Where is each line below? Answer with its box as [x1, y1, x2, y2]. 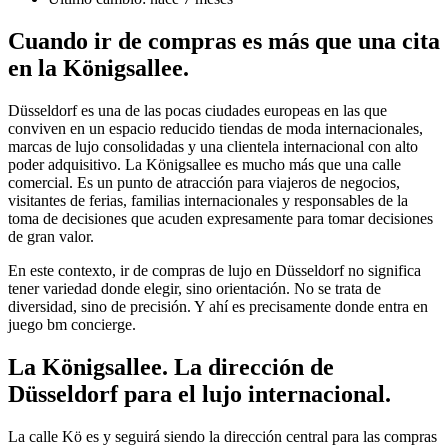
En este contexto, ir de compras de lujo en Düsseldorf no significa [8, 261, 421, 279]
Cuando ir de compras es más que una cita [8, 27, 440, 54]
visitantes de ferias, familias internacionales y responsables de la [8, 191, 408, 209]
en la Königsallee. [8, 54, 189, 81]
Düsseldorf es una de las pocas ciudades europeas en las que [8, 101, 387, 119]
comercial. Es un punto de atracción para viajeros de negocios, [8, 173, 400, 191]
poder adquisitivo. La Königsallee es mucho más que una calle [8, 155, 401, 173]
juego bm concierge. [8, 315, 136, 333]
